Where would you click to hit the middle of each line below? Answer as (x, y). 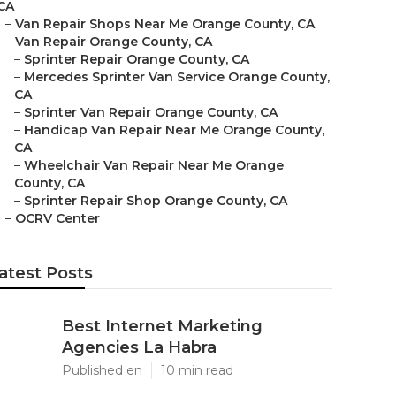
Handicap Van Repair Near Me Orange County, (174, 130)
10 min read (197, 370)
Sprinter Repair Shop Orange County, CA (156, 201)
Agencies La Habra (139, 347)
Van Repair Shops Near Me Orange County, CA (165, 24)
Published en (102, 370)
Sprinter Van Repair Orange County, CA (151, 112)
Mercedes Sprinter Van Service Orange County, (177, 77)
